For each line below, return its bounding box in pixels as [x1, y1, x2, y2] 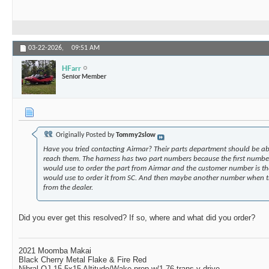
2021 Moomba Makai [19, 246, 91, 256]
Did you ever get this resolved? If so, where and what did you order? [19, 213, 255, 223]
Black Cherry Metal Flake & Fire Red [19, 255, 147, 265]
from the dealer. [43, 184, 93, 192]
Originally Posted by [54, 131, 116, 139]
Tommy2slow [116, 131, 156, 139]
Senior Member [62, 72, 106, 80]
